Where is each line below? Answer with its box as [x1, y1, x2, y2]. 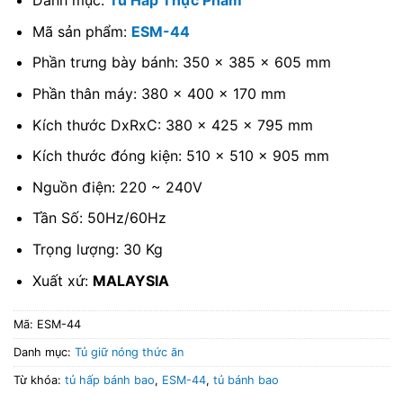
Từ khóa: [13, 373, 65, 388]
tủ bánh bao [213, 373, 279, 388]
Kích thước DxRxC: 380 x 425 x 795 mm [31, 115, 313, 134]
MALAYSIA [92, 271, 169, 290]
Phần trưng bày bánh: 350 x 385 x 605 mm [31, 53, 331, 72]
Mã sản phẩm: [31, 22, 131, 40]
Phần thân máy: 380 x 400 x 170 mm [31, 85, 286, 103]
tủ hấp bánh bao [65, 373, 155, 388]
